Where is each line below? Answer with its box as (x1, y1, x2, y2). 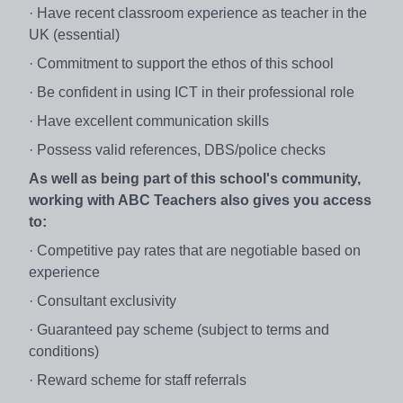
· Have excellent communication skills (29, 112, 273, 129)
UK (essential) (29, 26, 120, 42)
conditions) (29, 343, 99, 359)
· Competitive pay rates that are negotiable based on (29, 242, 361, 258)
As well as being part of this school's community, (29, 170, 361, 186)
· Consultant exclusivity (29, 292, 176, 309)
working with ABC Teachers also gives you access (29, 192, 372, 208)
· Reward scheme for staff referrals (29, 372, 246, 388)
